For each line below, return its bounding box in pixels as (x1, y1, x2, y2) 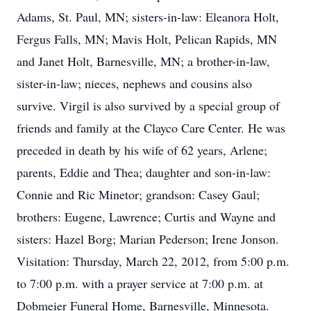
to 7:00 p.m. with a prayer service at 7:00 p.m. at (17, 275, 263, 292)
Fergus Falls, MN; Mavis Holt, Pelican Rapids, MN (17, 31, 277, 47)
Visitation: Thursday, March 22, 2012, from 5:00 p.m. (17, 253, 289, 269)
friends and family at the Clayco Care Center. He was (17, 119, 285, 136)
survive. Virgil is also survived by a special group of (17, 97, 280, 114)
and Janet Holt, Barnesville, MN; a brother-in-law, (17, 53, 270, 69)
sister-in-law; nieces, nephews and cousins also (17, 75, 252, 92)
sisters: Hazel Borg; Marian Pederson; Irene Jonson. (17, 230, 279, 247)
